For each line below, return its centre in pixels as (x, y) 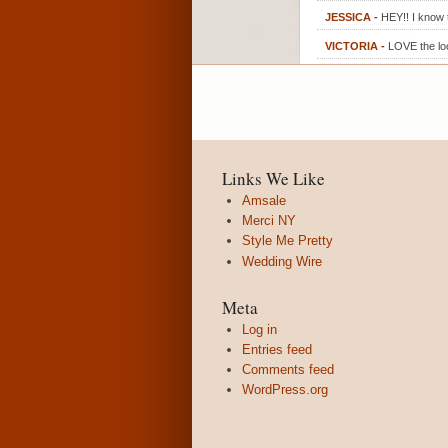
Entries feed (277, 349)
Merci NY (269, 221)
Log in (259, 329)
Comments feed (288, 369)
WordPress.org (285, 390)
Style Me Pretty (287, 241)
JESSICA (348, 17)
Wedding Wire (282, 261)
